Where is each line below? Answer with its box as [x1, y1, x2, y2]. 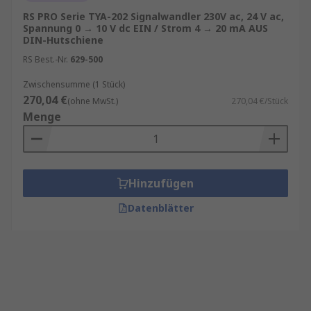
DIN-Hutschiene [23, 33, 103, 47]
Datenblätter [127, 201, 194, 215]
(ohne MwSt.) [67, 95, 118, 107]
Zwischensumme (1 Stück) [23, 78, 125, 90]
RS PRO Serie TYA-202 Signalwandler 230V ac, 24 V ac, [23, 10, 284, 23]
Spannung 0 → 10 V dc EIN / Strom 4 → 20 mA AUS [23, 22, 268, 35]
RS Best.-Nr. [23, 53, 68, 65]
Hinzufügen [128, 176, 194, 191]
